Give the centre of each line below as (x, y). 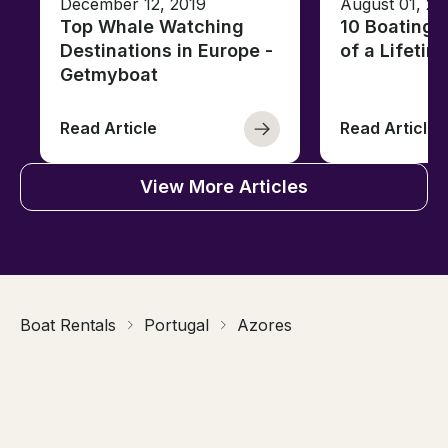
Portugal (176, 324)
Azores (264, 324)
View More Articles (224, 186)
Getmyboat (109, 74)
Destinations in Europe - (166, 50)
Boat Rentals (68, 324)
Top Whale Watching (152, 26)
